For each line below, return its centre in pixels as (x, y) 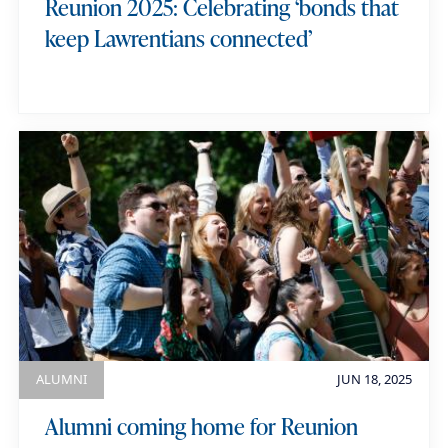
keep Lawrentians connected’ (178, 38)
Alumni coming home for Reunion (201, 426)
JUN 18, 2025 (374, 379)
